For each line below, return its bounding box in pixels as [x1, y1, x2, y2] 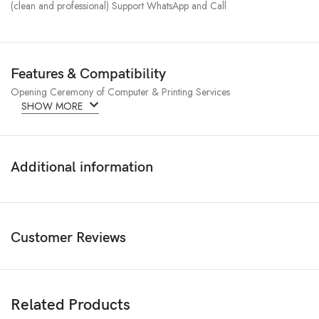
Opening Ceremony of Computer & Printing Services [11, 84, 231, 99]
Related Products [11, 295, 131, 315]
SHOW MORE [21, 98, 86, 113]
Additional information [11, 158, 154, 176]
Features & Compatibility [11, 65, 167, 83]
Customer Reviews [11, 229, 127, 246]
